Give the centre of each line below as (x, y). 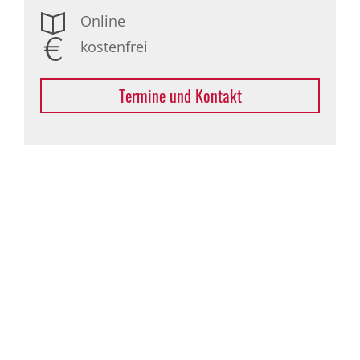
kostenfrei (114, 47)
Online (103, 21)
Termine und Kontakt (180, 96)
